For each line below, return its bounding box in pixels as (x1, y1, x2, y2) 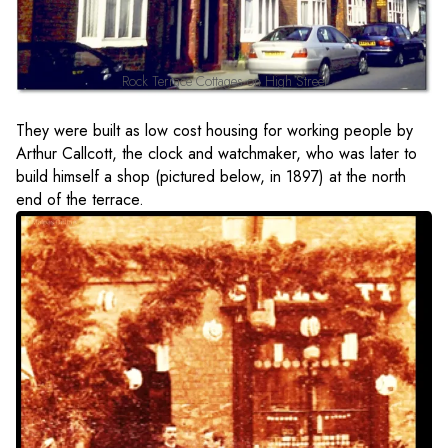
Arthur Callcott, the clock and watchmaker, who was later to (16, 142, 417, 166)
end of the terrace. (16, 188, 144, 212)
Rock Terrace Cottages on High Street (121, 70, 327, 91)
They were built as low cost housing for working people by (16, 119, 413, 143)
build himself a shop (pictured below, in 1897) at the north (16, 165, 406, 189)
